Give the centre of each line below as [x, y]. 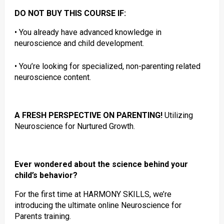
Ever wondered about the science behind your [101, 164]
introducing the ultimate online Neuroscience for [98, 205]
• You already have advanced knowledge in [88, 32]
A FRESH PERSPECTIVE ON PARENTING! [88, 115]
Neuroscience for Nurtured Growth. [74, 126]
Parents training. [42, 216]
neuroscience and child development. [79, 43]
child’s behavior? [46, 175]
